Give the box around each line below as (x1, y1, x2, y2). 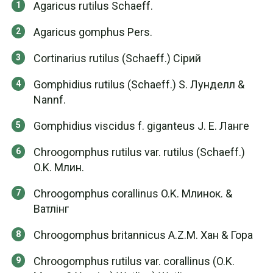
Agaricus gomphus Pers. (34, 26, 152, 38)
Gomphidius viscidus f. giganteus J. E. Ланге (34, 119, 249, 132)
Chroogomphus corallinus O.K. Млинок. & (34, 187, 232, 200)
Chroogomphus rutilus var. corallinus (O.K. (34, 255, 235, 268)
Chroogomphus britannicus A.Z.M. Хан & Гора (34, 229, 253, 241)
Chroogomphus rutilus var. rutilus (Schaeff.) (34, 146, 245, 158)
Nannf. (34, 93, 66, 106)
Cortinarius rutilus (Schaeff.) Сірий (34, 52, 201, 65)
